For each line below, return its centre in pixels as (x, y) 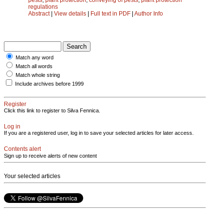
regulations (43, 7)
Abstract (39, 13)
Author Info (149, 13)
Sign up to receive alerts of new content (50, 155)
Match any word (35, 57)
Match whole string (38, 75)
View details (71, 13)
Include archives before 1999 (49, 83)
